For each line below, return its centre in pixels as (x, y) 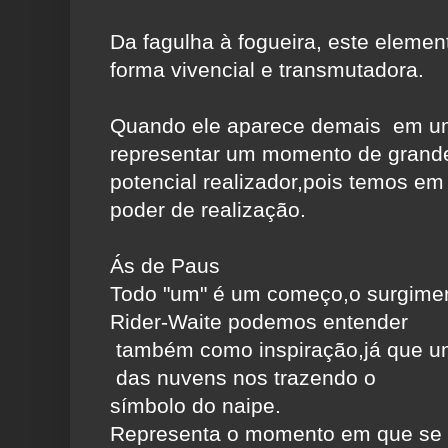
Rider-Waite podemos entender (259, 322)
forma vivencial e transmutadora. (267, 70)
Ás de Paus (165, 266)
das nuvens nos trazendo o (243, 378)
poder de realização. (208, 210)
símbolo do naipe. (195, 406)
